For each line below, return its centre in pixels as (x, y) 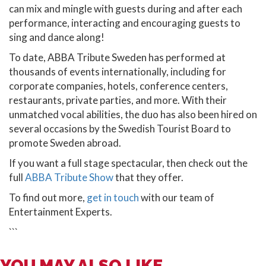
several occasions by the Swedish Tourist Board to (120, 129)
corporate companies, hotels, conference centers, (118, 86)
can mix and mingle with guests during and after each (126, 9)
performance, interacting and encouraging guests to (125, 23)
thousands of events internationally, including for (118, 72)
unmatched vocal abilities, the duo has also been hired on (133, 115)
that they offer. (148, 178)
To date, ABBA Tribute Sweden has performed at (117, 58)
